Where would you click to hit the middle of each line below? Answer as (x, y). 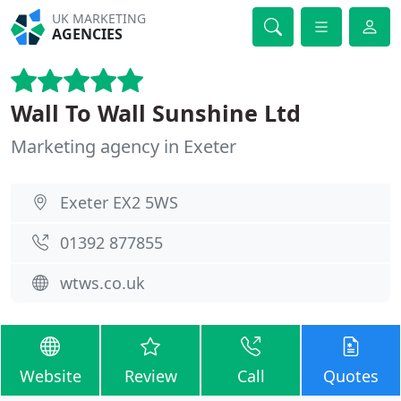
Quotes (351, 376)
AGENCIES (88, 34)
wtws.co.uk (102, 283)
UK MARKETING (99, 18)
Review (150, 376)
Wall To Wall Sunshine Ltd (156, 113)
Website (50, 376)
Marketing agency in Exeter (124, 146)
